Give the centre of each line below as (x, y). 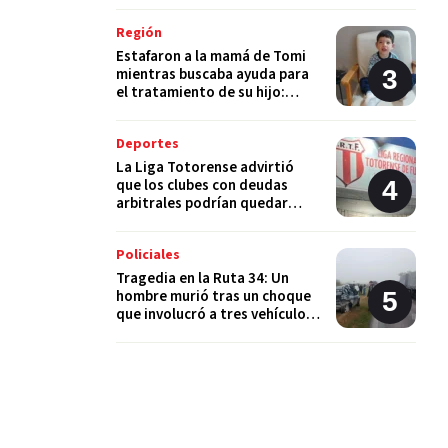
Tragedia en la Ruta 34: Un (202, 278)
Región (139, 33)
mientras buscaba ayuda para (212, 74)
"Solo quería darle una (190, 110)
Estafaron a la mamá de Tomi (211, 56)
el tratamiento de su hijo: (200, 92)
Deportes (147, 144)
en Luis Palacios (168, 332)
